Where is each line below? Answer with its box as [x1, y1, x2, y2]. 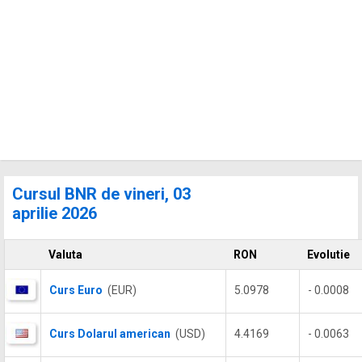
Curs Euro [49, 284, 103, 297]
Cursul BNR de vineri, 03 [12, 184, 191, 204]
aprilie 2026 [12, 204, 97, 223]
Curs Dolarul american [49, 327, 170, 340]
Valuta [48, 248, 82, 261]
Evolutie [307, 248, 350, 261]
